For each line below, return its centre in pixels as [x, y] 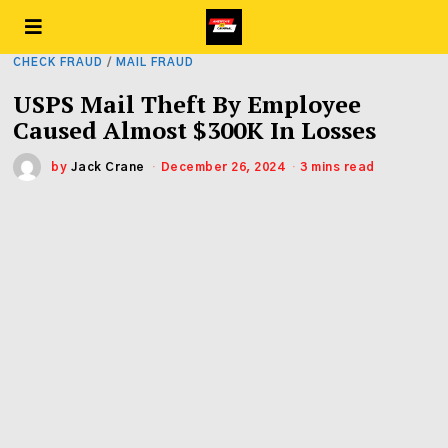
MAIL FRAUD [155, 62]
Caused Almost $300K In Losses [195, 130]
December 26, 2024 [222, 167]
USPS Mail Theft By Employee [187, 104]
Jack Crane [107, 167]
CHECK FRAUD [58, 62]
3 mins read [337, 167]
